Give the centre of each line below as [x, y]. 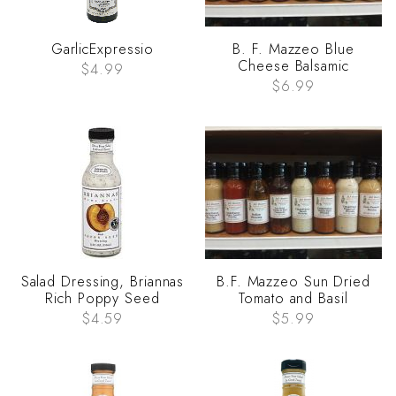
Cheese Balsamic [293, 66]
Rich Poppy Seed [103, 299]
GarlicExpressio [103, 49]
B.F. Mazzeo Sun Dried [293, 282]
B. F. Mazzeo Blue [293, 49]
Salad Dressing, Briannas [103, 282]
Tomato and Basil [293, 299]
